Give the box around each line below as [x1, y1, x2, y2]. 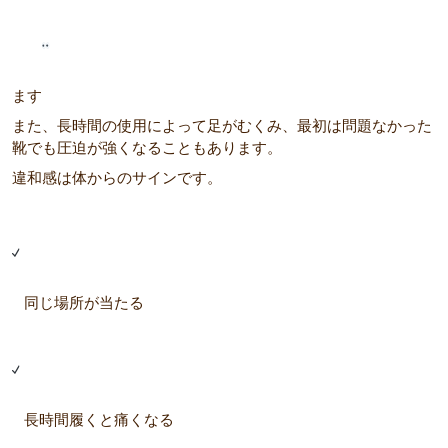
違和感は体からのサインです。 [12, 169, 222, 186]
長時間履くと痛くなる [20, 410, 175, 428]
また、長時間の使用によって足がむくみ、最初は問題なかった [12, 117, 432, 134]
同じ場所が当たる [20, 293, 145, 311]
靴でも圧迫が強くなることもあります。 [12, 139, 282, 156]
